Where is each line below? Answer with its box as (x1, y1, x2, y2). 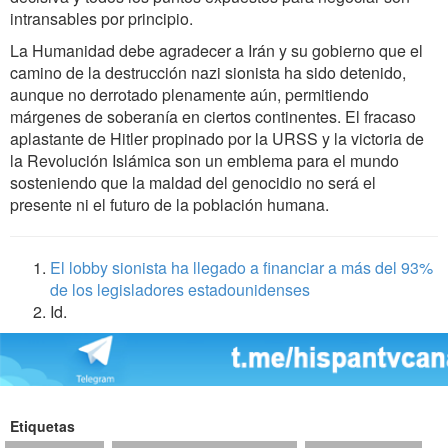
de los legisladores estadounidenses (50, 278, 310, 302)
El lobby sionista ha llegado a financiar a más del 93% (50, 256, 433, 280)
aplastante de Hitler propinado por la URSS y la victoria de (10, 127, 424, 151)
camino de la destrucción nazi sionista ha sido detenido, (10, 61, 406, 85)
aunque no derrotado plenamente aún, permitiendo (10, 83, 369, 107)
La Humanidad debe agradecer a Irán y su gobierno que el (10, 39, 423, 63)
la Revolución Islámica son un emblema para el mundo (10, 149, 399, 173)
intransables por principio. (10, 7, 193, 31)
